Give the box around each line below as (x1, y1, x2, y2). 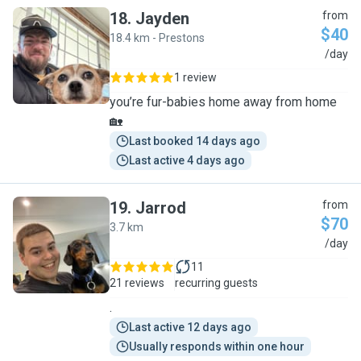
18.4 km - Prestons (110, 31, 205, 44)
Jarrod (135, 198, 186, 218)
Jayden (135, 9, 189, 28)
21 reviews (110, 276, 164, 289)
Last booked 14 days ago (129, 135, 260, 147)
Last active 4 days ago (129, 154, 245, 167)
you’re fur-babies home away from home (110, 94, 337, 110)
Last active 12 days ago (129, 321, 251, 334)
